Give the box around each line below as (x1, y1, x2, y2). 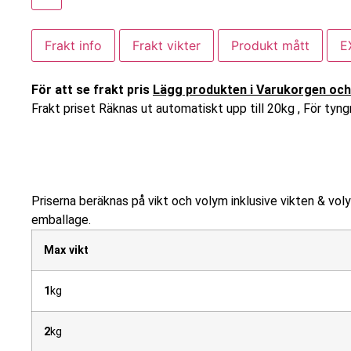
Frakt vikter (132, 37, 201, 53)
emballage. (31, 212, 91, 228)
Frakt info (45, 37, 102, 53)
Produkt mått (231, 37, 309, 53)
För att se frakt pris (31, 81, 153, 97)
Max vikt (44, 244, 89, 258)
